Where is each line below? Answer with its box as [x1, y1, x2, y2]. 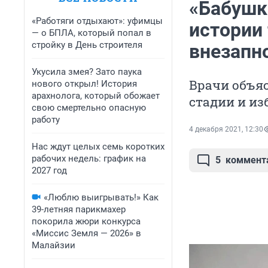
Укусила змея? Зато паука [32, 66, 142, 77]
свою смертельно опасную [32, 102, 146, 113]
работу [32, 114, 60, 125]
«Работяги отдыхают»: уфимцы [32, 16, 163, 26]
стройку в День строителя [32, 39, 142, 50]
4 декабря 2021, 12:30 [189, 125, 263, 134]
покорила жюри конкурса [32, 216, 141, 227]
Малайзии [32, 240, 75, 251]
